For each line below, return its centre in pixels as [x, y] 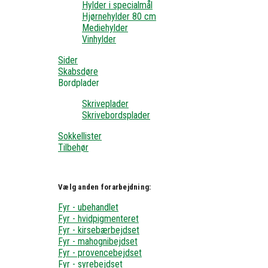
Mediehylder [105, 28]
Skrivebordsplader [116, 115]
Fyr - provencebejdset [100, 253]
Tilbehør [73, 148]
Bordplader [79, 83]
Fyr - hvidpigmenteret [98, 219]
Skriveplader [105, 104]
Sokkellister [80, 136]
